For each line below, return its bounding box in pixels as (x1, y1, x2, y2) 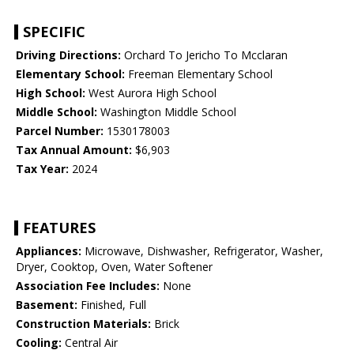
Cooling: (16, 335, 62, 351)
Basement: (16, 297, 77, 313)
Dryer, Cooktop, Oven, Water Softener (16, 259, 213, 275)
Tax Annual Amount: (16, 142, 132, 158)
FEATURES (23, 218, 96, 238)
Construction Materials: (16, 316, 151, 332)
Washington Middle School (97, 104, 236, 120)
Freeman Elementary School (125, 66, 273, 82)
